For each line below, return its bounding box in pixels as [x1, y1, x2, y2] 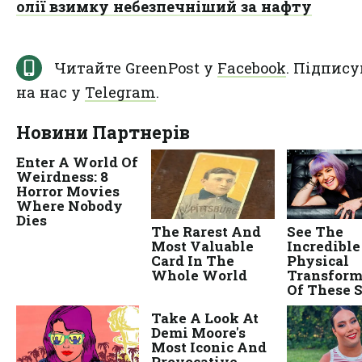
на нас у [16, 82, 85, 102]
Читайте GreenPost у [54, 57, 217, 78]
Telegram [85, 82, 156, 102]
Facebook [217, 57, 286, 78]
